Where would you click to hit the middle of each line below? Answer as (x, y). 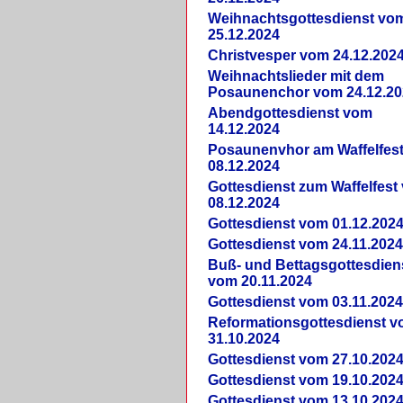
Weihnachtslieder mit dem (296, 76)
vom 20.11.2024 (260, 281)
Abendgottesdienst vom (291, 112)
